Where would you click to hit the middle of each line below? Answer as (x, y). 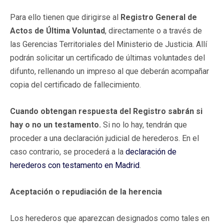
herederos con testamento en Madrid (75, 165)
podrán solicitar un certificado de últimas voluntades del (107, 57)
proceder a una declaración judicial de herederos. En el (104, 138)
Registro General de (159, 17)
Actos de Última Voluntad (57, 30)
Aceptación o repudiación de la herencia (86, 191)
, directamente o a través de (153, 30)
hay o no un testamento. (55, 124)
